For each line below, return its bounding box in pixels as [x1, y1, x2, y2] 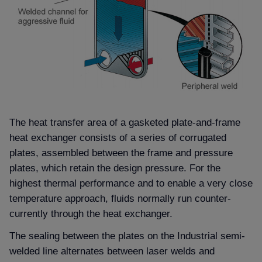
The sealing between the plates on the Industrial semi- [9, 229, 245, 242]
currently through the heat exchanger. [9, 208, 173, 220]
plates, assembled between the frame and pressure [9, 147, 233, 159]
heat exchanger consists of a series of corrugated [9, 132, 226, 144]
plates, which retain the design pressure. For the [9, 162, 220, 174]
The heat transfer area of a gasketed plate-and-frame [9, 116, 240, 129]
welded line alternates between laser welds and [9, 244, 215, 257]
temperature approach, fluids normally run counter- [9, 192, 231, 205]
